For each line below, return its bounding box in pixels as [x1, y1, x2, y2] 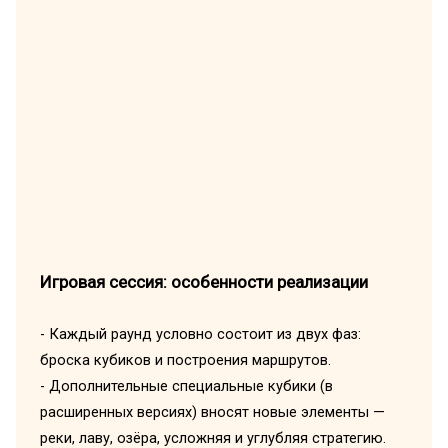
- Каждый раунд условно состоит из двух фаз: [39, 324, 361, 343]
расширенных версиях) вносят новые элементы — [39, 402, 385, 421]
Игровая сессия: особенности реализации [39, 272, 368, 293]
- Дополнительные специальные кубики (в [39, 376, 333, 395]
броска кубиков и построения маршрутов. [39, 350, 331, 369]
